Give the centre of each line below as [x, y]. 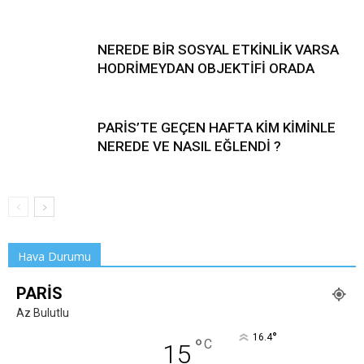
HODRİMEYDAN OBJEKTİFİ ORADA [206, 68]
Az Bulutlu [43, 313]
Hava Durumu [54, 256]
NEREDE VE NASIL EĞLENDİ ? [189, 146]
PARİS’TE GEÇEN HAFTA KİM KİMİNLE [217, 128]
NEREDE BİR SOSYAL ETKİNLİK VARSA [218, 50]
